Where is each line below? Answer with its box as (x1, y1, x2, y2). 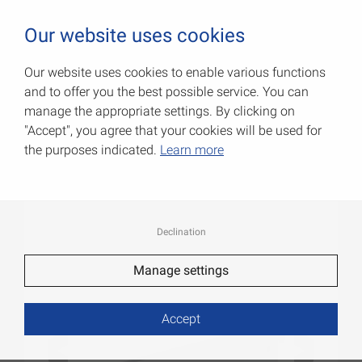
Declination (156, 226, 206, 238)
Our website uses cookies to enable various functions (24, 65, 326, 80)
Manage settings (133, 263, 229, 278)
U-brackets (24, 96, 143, 124)
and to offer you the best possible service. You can (24, 84, 309, 99)
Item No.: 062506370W (24, 128, 188, 147)
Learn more (160, 142, 224, 158)
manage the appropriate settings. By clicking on (24, 103, 295, 119)
